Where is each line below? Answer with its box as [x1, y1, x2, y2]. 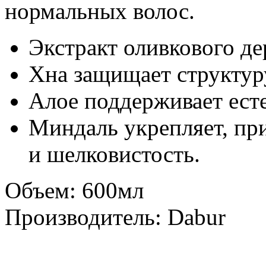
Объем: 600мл [5, 177, 144, 203]
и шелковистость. [28, 141, 200, 167]
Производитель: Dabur [5, 204, 226, 230]
